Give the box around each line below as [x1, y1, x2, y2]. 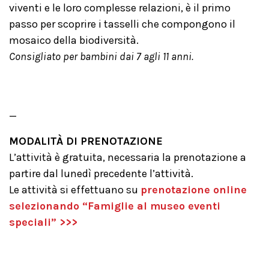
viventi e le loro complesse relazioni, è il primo [9, 1, 231, 14]
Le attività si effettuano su [9, 183, 141, 196]
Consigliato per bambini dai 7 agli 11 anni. [9, 50, 193, 63]
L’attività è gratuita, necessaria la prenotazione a [9, 151, 246, 164]
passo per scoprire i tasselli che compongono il [9, 17, 235, 31]
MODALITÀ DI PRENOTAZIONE [9, 134, 163, 148]
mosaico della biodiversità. [9, 34, 139, 47]
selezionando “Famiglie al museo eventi [9, 199, 220, 213]
